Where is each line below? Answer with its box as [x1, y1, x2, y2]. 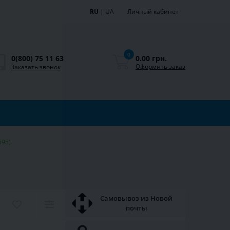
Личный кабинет [127, 7, 179, 16]
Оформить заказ [136, 62, 185, 71]
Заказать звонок [11, 62, 61, 71]
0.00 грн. [136, 53, 167, 63]
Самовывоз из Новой [100, 194, 172, 203]
